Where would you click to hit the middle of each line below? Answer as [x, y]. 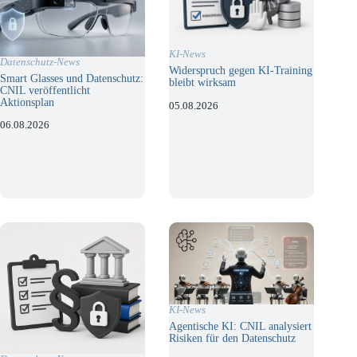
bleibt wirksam [203, 82]
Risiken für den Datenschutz [233, 337]
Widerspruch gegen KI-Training [241, 71]
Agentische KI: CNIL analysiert [241, 326]
